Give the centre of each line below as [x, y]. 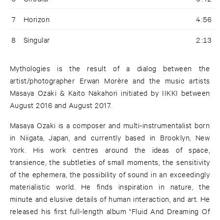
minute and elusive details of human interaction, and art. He [110, 199]
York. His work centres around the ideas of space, [110, 150]
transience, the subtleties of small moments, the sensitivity [110, 162]
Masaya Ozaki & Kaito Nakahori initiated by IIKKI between [110, 93]
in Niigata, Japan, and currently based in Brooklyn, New [110, 137]
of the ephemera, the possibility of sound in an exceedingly [110, 174]
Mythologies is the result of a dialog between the [110, 68]
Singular [37, 40]
